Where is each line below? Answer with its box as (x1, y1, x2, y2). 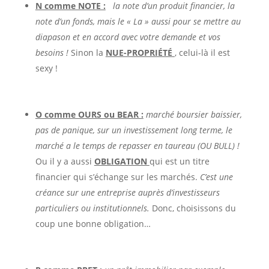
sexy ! (35, 62, 58, 74)
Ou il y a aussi (35, 155, 94, 167)
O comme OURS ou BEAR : (35, 108, 144, 120)
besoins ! (35, 46, 68, 58)
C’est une (199, 171, 233, 183)
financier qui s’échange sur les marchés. (35, 171, 200, 183)
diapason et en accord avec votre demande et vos (35, 31, 220, 43)
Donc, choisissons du (151, 202, 236, 214)
